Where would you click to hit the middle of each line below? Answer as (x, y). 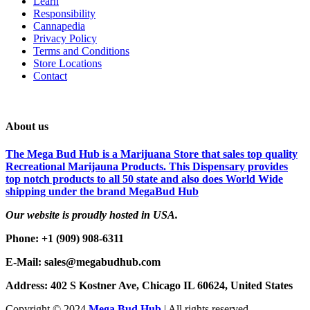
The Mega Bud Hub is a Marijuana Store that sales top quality (152, 154)
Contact (50, 76)
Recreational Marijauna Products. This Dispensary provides (147, 166)
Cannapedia (59, 26)
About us (27, 127)
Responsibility (64, 14)
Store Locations (67, 64)
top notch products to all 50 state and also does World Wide (144, 179)
